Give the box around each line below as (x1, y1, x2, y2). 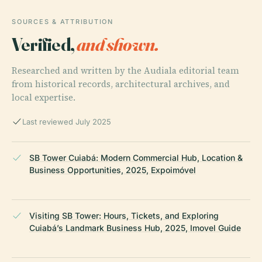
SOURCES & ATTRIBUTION (12, 17, 113, 26)
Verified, (12, 32, 77, 56)
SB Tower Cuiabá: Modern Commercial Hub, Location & (29, 152, 243, 163)
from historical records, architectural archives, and (12, 77, 230, 90)
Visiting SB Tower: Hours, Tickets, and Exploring (29, 210, 219, 220)
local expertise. (12, 91, 75, 104)
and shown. (77, 32, 159, 56)
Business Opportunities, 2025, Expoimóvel (29, 164, 196, 175)
